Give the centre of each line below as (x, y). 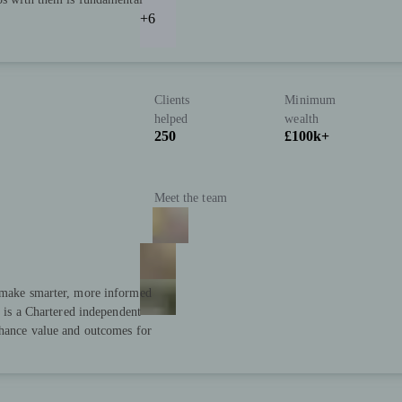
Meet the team (190, 198)
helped (171, 119)
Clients (172, 100)
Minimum (310, 100)
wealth (301, 119)
